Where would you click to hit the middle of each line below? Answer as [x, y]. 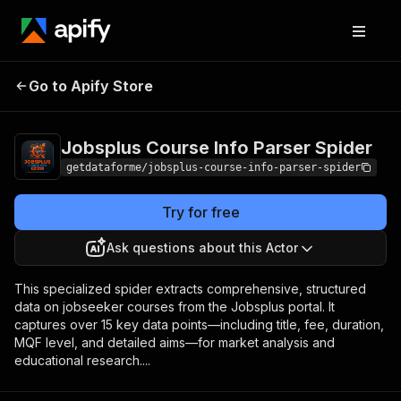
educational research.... [82, 360]
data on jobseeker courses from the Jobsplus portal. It [175, 307]
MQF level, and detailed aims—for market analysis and [175, 342]
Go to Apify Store [91, 86]
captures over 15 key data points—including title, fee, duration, [199, 324]
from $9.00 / [331, 83]
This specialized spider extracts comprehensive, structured [190, 289]
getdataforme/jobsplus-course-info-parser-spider [213, 167]
